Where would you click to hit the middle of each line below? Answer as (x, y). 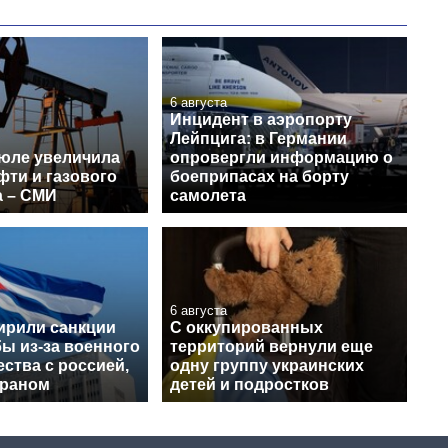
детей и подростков (249, 384)
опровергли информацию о (281, 157)
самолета (208, 195)
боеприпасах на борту (259, 176)
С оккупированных (246, 327)
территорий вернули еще (271, 346)
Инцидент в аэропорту (261, 119)
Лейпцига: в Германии (258, 138)
